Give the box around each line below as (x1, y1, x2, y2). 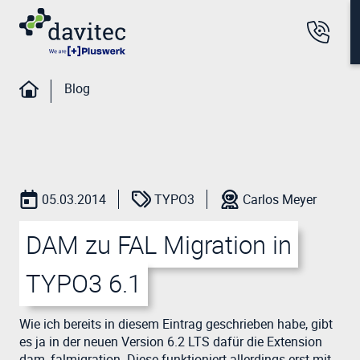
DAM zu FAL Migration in (26, 227, 292, 261)
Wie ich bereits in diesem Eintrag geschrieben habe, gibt (19, 315, 333, 333)
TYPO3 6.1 (26, 266, 141, 300)
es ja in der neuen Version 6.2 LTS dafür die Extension (19, 333, 322, 350)
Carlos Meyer (243, 190, 317, 208)
